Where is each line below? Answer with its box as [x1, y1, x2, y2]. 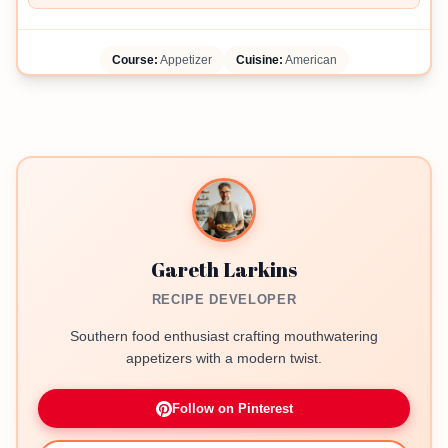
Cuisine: [235, 53, 283, 68]
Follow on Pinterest [171, 401, 293, 417]
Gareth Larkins [151, 256, 297, 284]
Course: [111, 53, 158, 68]
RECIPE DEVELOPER [151, 292, 297, 308]
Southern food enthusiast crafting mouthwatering [70, 328, 378, 345]
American [282, 53, 337, 68]
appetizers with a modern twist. [126, 350, 322, 367]
